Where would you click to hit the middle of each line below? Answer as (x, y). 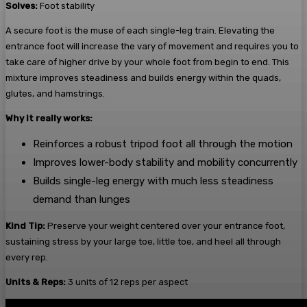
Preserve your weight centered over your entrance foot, (165, 226)
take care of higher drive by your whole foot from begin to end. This (147, 62)
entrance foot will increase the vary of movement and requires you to (152, 47)
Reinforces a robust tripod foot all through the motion (163, 144)
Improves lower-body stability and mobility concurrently (165, 163)
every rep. (27, 258)
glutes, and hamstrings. (55, 94)
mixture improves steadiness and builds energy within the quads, (143, 78)
